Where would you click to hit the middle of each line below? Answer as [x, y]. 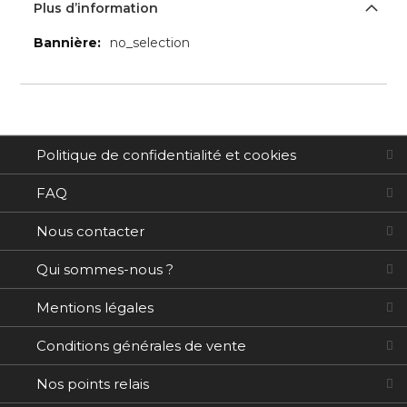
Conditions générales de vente [141, 346]
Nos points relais [93, 384]
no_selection [150, 43]
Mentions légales [95, 308]
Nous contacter [90, 231]
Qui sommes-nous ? [105, 269]
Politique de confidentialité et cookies [166, 155]
